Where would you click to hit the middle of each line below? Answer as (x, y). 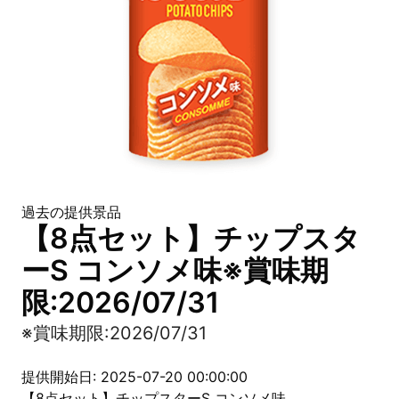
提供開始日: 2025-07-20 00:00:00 (134, 377)
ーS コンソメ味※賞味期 (175, 270)
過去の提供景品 (71, 212)
